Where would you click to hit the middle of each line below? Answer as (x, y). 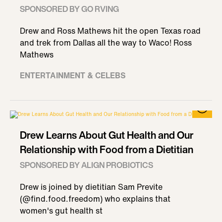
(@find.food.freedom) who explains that (95, 199)
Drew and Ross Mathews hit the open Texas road (110, 31)
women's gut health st (61, 211)
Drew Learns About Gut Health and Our (107, 135)
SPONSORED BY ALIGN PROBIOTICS (86, 165)
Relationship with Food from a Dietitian (107, 149)
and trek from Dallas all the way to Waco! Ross (106, 43)
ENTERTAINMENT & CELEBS (73, 75)
